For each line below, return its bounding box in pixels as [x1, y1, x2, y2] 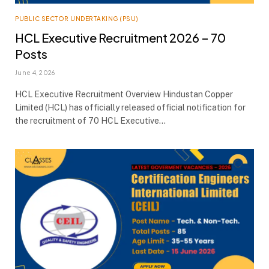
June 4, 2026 [15, 68, 55, 76]
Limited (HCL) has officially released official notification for [15, 102, 246, 112]
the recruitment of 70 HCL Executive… [15, 115, 166, 125]
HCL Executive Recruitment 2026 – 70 [15, 29, 226, 45]
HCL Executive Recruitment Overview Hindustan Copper [15, 89, 233, 99]
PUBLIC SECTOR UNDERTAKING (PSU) [15, 14, 139, 22]
